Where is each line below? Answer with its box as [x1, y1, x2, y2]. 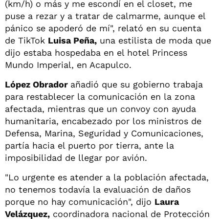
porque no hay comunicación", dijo [5, 196, 154, 207]
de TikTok [5, 35, 48, 45]
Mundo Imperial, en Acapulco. [5, 59, 131, 70]
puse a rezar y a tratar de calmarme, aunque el [5, 10, 205, 21]
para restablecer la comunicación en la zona [5, 91, 195, 102]
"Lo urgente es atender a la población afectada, [5, 172, 209, 182]
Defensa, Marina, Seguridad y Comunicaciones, [5, 128, 203, 138]
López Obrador [5, 79, 70, 89]
